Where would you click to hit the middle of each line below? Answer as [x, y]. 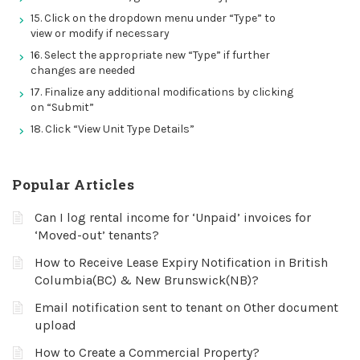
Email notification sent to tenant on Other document [186, 307]
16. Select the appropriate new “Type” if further [150, 55]
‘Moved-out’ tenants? [97, 235]
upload [55, 325]
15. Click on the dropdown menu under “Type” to [153, 18]
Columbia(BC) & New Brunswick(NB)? [147, 280]
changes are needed [83, 70]
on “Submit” [62, 107]
